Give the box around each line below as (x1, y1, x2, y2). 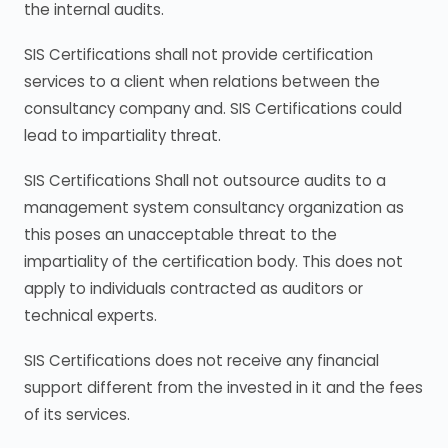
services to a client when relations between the (24, 71, 380, 92)
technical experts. (24, 305, 157, 326)
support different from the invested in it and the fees (24, 377, 423, 398)
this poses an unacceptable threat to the (24, 224, 337, 245)
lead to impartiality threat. (24, 125, 221, 146)
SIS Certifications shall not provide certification (24, 44, 373, 65)
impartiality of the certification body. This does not (24, 251, 403, 272)
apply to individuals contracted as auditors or (24, 278, 363, 299)
